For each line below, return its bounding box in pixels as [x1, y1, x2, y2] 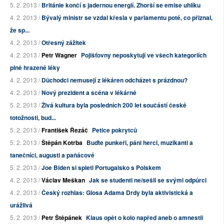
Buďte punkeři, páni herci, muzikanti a [86, 138, 193, 147]
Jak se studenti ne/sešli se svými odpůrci [89, 175, 206, 185]
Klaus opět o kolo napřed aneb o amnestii [86, 213, 203, 222]
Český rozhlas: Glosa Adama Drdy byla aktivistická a [41, 188, 193, 197]
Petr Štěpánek [41, 213, 82, 222]
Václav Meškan [41, 175, 85, 185]
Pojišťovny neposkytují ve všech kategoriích [81, 50, 206, 60]
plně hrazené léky [10, 63, 60, 72]
